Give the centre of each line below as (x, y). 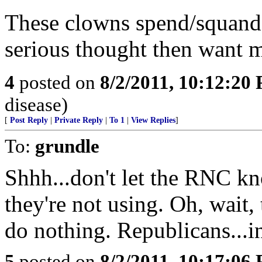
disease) (36, 104)
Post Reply (29, 120)
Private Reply (79, 120)
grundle (67, 146)
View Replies (153, 120)
